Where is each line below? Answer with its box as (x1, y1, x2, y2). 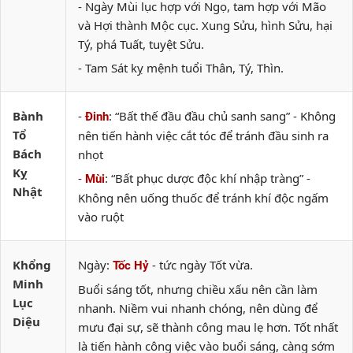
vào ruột (78, 209, 124, 225)
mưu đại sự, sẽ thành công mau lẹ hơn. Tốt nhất (78, 319, 338, 335)
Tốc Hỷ (113, 258, 149, 273)
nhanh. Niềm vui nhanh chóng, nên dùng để (78, 300, 318, 316)
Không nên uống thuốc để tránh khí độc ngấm (78, 190, 329, 206)
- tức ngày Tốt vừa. (149, 257, 253, 273)
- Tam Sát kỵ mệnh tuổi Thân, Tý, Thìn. (78, 60, 284, 76)
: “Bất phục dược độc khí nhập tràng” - (105, 170, 310, 186)
